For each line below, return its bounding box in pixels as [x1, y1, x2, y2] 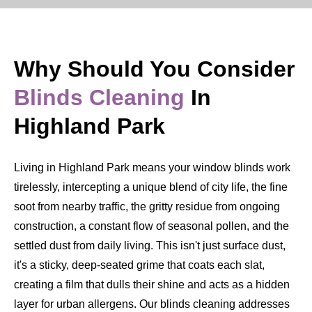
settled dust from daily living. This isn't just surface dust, [14, 239, 286, 251]
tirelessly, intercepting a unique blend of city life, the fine [14, 180, 288, 193]
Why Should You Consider [14, 56, 295, 81]
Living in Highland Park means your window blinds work [14, 161, 290, 173]
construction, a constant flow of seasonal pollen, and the [14, 219, 289, 232]
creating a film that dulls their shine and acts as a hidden [14, 278, 290, 290]
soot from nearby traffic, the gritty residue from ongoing [14, 200, 280, 212]
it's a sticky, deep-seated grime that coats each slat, [14, 258, 265, 271]
